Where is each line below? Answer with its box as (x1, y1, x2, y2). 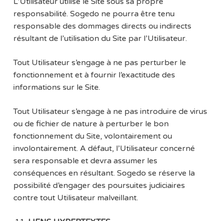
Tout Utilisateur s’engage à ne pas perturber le (13, 58, 186, 68)
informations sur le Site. (13, 82, 100, 93)
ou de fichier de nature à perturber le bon (13, 119, 169, 129)
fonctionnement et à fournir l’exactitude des (13, 70, 175, 80)
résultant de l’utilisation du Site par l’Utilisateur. (13, 34, 187, 44)
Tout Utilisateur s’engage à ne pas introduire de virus (13, 107, 207, 117)
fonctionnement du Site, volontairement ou (13, 131, 172, 142)
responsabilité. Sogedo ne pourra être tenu (13, 9, 175, 19)
